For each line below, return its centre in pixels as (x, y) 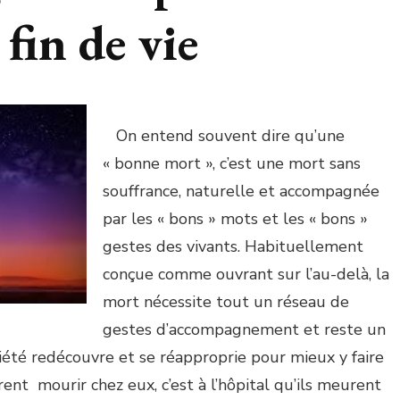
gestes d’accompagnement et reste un (244, 329)
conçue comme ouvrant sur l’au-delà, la (246, 274)
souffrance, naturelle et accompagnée (241, 191)
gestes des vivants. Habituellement (233, 246)
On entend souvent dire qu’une (224, 135)
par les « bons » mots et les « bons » (235, 218)
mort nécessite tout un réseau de (226, 301)
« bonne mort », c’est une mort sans (232, 163)
